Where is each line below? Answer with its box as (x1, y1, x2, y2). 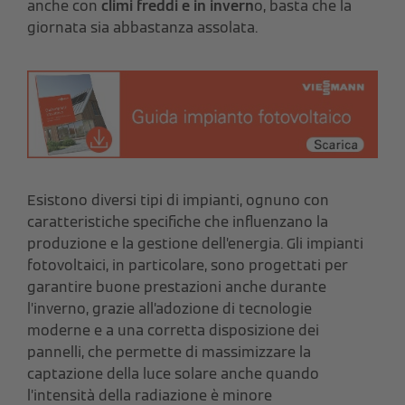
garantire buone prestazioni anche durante (27, 277, 326, 297)
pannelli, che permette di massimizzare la (27, 342, 311, 362)
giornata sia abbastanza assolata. (27, 17, 258, 37)
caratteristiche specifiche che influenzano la (27, 212, 328, 231)
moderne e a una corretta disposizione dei (27, 320, 319, 340)
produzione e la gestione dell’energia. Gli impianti (27, 233, 363, 253)
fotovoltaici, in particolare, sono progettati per (27, 255, 348, 275)
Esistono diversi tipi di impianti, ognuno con (27, 190, 329, 210)
